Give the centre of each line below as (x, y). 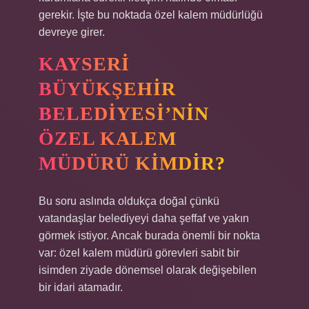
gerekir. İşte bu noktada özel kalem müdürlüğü (151, 15)
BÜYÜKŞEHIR (107, 89)
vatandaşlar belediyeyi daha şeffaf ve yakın (144, 218)
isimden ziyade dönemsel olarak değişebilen (148, 270)
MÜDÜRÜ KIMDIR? (132, 163)
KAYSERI (84, 64)
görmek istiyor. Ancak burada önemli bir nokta (149, 236)
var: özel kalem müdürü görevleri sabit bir (139, 253)
